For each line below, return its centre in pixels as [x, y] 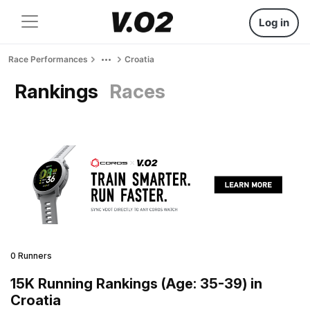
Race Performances [48, 59]
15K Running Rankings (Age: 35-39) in [136, 283]
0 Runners [31, 255]
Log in [274, 22]
